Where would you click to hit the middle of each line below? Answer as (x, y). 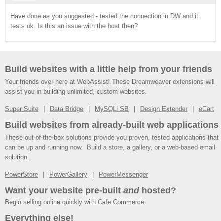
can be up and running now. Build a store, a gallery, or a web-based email (110, 147)
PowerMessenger (123, 174)
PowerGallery (68, 174)
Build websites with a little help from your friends (109, 69)
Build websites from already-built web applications (112, 125)
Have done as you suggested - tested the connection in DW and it (104, 16)
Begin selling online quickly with (51, 202)
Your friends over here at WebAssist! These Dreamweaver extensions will (110, 82)
